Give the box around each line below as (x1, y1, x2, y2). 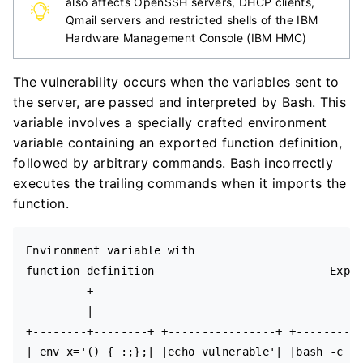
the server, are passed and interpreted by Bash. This (13, 94, 347, 110)
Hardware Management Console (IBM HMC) (66, 31, 307, 45)
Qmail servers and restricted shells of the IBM (66, 13, 318, 27)
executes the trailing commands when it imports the (13, 175, 347, 191)
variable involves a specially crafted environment (13, 114, 327, 130)
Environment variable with (26, 244, 195, 257)
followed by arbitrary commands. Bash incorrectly (13, 155, 333, 171)
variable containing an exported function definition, (13, 135, 343, 151)
